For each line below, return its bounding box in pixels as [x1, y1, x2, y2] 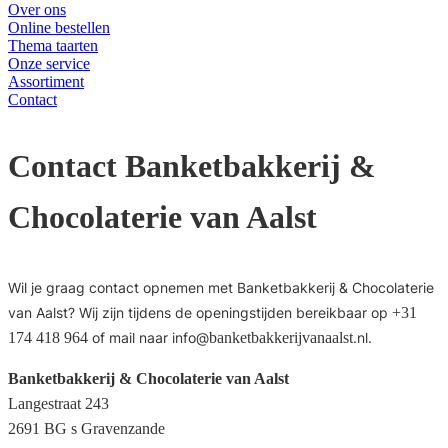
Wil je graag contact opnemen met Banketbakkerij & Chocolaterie [8, 278, 434, 296]
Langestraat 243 [8, 394, 109, 412]
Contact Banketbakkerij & [8, 147, 376, 184]
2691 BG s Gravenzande [8, 419, 165, 437]
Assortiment [8, 72, 84, 90]
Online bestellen [8, 18, 110, 36]
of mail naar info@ [88, 328, 209, 346]
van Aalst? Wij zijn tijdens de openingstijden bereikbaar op [8, 303, 392, 321]
